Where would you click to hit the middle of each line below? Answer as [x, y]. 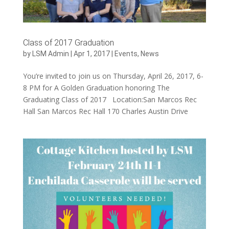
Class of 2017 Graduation [68, 42]
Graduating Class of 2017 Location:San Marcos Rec [110, 99]
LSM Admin [50, 53]
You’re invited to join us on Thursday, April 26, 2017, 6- [113, 76]
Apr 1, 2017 [91, 53]
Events [126, 53]
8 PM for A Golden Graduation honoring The [96, 87]
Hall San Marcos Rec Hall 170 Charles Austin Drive [107, 111]
